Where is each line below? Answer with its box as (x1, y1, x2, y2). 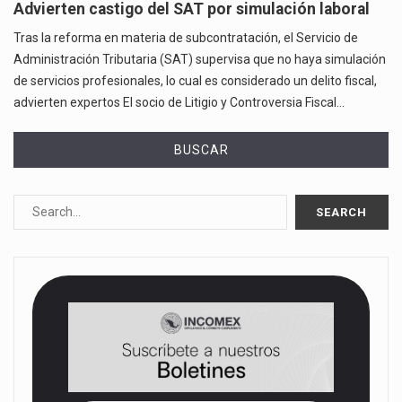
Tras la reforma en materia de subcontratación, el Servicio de (13, 30, 358, 45)
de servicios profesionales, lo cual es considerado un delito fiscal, (13, 73, 377, 88)
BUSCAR (173, 142, 229, 157)
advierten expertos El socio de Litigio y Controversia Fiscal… (13, 94, 345, 109)
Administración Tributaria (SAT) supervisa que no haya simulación (13, 51, 386, 66)
